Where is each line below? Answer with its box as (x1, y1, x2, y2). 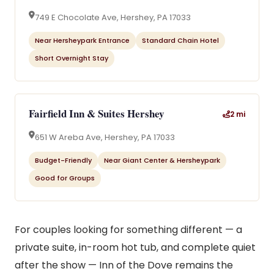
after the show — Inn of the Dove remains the (15, 258, 233, 272)
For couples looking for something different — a (15, 223, 242, 237)
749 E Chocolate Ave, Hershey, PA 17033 (35, 12, 191, 23)
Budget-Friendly (35, 155, 92, 165)
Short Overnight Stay (35, 53, 108, 63)
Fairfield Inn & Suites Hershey (29, 106, 165, 121)
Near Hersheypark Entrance (35, 35, 130, 45)
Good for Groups (35, 173, 95, 183)
